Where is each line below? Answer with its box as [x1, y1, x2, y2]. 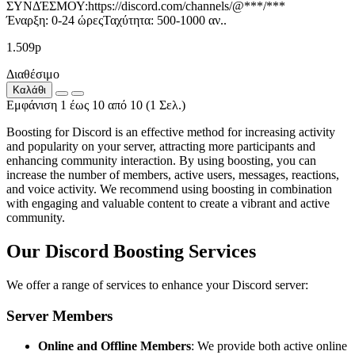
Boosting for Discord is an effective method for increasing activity [6, 125, 335, 139]
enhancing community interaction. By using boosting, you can [6, 154, 316, 167]
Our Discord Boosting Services [6, 240, 256, 261]
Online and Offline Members [38, 339, 191, 353]
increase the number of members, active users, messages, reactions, [6, 168, 339, 181]
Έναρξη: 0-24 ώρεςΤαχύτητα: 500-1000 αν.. [6, 13, 227, 27]
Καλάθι [13, 84, 46, 96]
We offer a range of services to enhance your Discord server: [6, 277, 308, 292]
